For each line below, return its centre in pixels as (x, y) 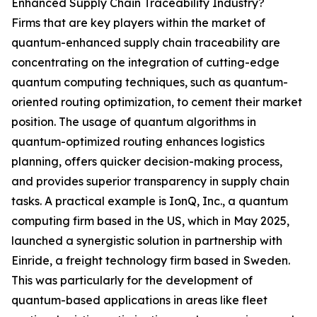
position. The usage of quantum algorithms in (134, 122)
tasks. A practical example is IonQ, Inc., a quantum (150, 201)
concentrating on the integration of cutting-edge (145, 63)
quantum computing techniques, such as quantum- (150, 82)
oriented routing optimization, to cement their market (157, 102)
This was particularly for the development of (132, 281)
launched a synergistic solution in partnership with (147, 241)
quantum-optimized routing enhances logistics (138, 142)
